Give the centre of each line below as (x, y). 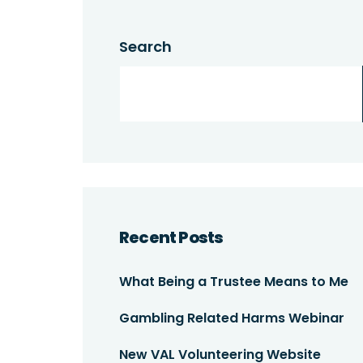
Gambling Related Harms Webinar (232, 318)
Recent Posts (171, 237)
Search (145, 47)
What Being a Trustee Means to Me (234, 282)
